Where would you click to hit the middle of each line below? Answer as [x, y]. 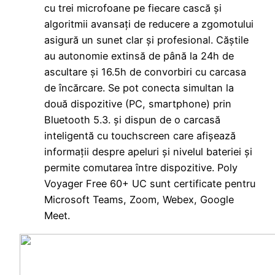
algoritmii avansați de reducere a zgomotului [149, 24]
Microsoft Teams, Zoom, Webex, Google [139, 200]
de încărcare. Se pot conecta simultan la [139, 88]
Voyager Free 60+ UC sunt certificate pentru [150, 184]
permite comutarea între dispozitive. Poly [141, 168]
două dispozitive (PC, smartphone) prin [138, 104]
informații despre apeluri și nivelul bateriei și [148, 152]
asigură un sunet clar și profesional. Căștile [146, 40]
